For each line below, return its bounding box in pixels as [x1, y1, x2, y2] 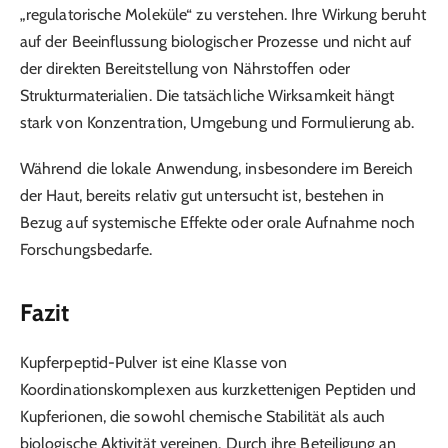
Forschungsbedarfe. [20, 239, 153, 259]
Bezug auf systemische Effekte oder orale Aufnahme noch [20, 212, 416, 232]
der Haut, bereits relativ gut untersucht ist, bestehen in [20, 185, 385, 205]
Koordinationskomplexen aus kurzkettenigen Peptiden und [20, 380, 417, 400]
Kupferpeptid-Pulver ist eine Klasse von [20, 353, 288, 373]
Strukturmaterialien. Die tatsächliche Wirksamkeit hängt [20, 85, 395, 105]
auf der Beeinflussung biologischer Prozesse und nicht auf [20, 31, 412, 51]
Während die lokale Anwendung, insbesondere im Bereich [20, 158, 414, 178]
